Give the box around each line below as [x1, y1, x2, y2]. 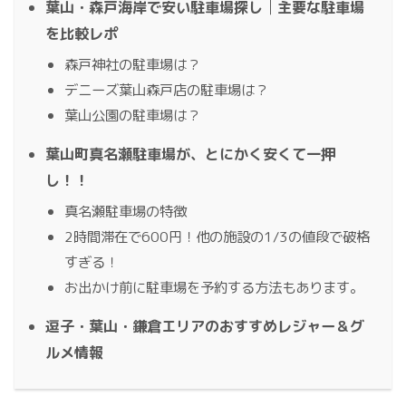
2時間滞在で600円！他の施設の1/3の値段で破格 [64, 227, 370, 247]
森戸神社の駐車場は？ [64, 54, 200, 75]
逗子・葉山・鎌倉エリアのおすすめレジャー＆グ [45, 316, 364, 337]
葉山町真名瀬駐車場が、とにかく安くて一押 [45, 144, 335, 165]
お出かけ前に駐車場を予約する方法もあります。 [64, 277, 363, 298]
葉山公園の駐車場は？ [64, 105, 200, 126]
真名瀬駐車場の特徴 [64, 201, 187, 222]
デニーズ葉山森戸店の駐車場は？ [64, 80, 268, 101]
